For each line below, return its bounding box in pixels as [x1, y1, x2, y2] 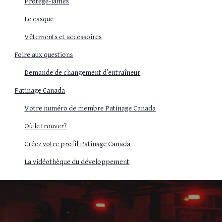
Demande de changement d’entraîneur [24, 68, 141, 77]
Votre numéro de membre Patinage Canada [24, 104, 156, 113]
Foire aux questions [14, 51, 73, 59]
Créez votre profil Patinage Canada [24, 140, 131, 149]
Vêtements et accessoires [24, 33, 102, 42]
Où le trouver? [24, 122, 67, 131]
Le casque [24, 15, 54, 24]
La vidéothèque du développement [24, 158, 130, 166]
